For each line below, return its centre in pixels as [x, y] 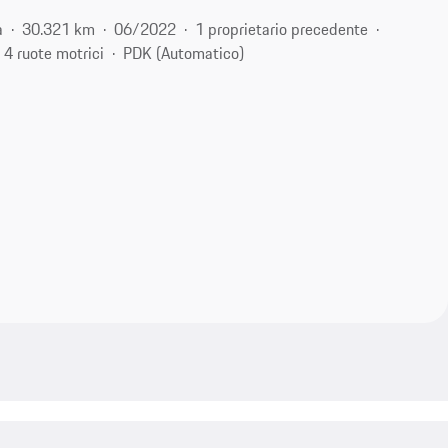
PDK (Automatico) [184, 52]
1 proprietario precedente [282, 28]
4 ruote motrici [54, 52]
